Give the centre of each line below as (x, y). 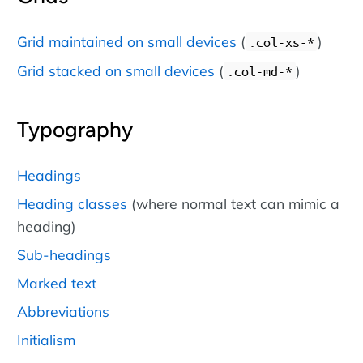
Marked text (57, 283)
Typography (75, 129)
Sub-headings (64, 254)
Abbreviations (63, 312)
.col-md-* (260, 71)
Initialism (46, 340)
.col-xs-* (282, 42)
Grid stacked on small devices (116, 71)
